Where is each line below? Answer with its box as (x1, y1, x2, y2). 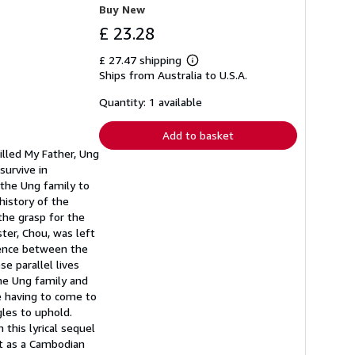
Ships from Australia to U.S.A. (99, 68, 247, 82)
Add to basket (162, 128, 234, 143)
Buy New (99, 2, 145, 17)
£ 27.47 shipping (99, 53, 185, 67)
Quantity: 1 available (99, 95, 202, 109)
